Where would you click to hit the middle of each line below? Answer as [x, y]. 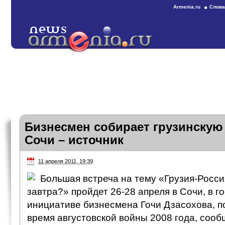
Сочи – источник [74, 140]
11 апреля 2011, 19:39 [65, 161]
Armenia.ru [187, 7]
